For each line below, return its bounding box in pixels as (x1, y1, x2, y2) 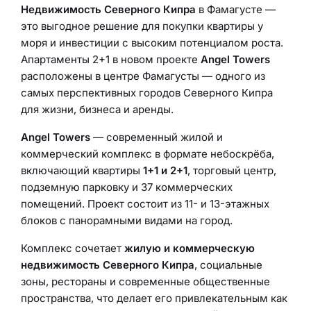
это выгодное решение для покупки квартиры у (21, 19, 263, 33)
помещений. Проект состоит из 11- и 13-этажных (21, 197, 269, 211)
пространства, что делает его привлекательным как (21, 292, 287, 305)
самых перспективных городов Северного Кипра (21, 86, 273, 100)
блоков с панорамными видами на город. (21, 214, 233, 228)
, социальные (194, 258, 262, 272)
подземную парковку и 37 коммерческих (21, 180, 233, 194)
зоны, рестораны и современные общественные (21, 275, 270, 289)
